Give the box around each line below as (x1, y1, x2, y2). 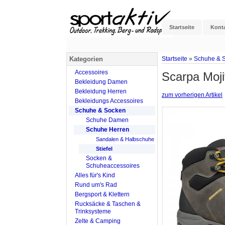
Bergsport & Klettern (75, 190, 130, 198)
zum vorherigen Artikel (162, 91, 222, 99)
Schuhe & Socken (75, 106, 126, 114)
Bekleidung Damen (75, 78, 128, 85)
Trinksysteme (75, 207, 111, 215)
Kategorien (69, 55, 103, 63)
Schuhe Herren (86, 126, 129, 133)
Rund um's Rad (75, 181, 117, 188)
